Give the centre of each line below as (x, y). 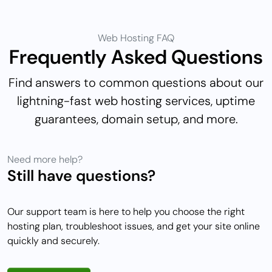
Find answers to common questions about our (136, 83)
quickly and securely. (53, 241)
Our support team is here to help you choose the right (126, 212)
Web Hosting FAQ (136, 38)
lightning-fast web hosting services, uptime (136, 101)
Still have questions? (81, 176)
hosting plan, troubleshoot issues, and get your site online (134, 226)
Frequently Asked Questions (136, 57)
